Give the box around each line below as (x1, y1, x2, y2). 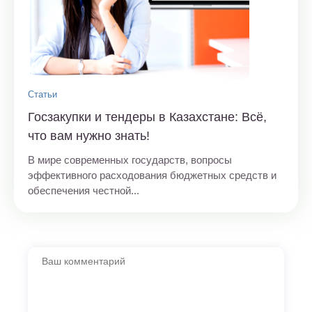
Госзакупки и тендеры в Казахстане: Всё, (28, 109, 267, 124)
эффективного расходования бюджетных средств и (28, 169, 276, 181)
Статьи (28, 88, 57, 100)
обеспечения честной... (28, 184, 139, 196)
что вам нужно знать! (28, 128, 150, 143)
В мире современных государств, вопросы (28, 153, 232, 166)
